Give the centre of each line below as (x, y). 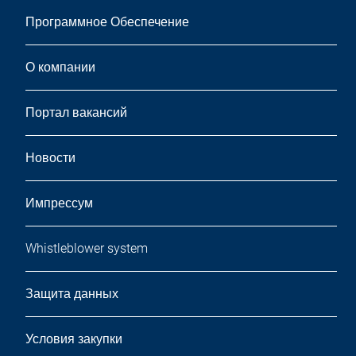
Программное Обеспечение (107, 22)
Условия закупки (74, 339)
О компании (60, 67)
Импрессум (59, 203)
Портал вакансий (76, 112)
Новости (50, 158)
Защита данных (72, 294)
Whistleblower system (87, 248)
